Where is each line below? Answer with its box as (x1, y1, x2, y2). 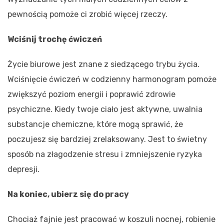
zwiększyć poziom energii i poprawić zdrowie (7, 89, 175, 99)
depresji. (7, 164, 39, 174)
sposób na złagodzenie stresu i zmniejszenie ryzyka (7, 149, 202, 159)
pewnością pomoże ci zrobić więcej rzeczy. (7, 9, 167, 19)
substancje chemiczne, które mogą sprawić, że (7, 119, 183, 129)
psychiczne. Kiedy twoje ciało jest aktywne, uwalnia (7, 104, 202, 114)
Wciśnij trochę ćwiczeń (7, 34, 102, 44)
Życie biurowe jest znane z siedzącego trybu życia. (7, 59, 199, 69)
